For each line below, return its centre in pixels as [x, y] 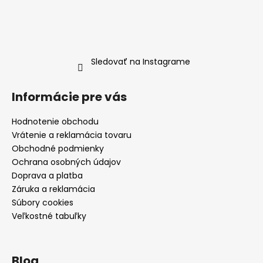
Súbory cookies [43, 202]
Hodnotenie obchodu [55, 121]
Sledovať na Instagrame [140, 61]
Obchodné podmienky [58, 148]
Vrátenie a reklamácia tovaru [72, 135]
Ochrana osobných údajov [66, 162]
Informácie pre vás [69, 97]
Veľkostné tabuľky [49, 216]
